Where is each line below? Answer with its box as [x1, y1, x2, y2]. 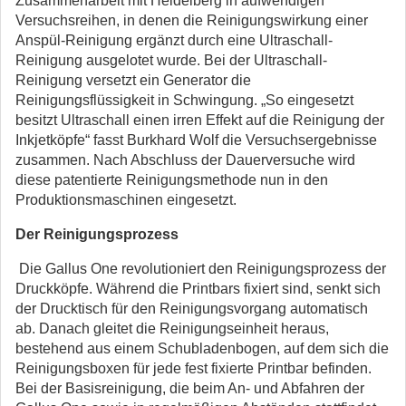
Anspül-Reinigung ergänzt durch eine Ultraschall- [15, 33, 333, 48]
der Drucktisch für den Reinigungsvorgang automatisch [15, 301, 368, 316]
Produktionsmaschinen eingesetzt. [15, 192, 237, 208]
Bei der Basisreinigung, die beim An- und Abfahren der [15, 381, 364, 396]
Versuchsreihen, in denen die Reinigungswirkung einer [15, 13, 368, 28]
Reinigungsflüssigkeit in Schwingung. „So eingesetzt [15, 92, 353, 108]
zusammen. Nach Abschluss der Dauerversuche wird [15, 152, 355, 168]
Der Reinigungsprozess [15, 227, 179, 242]
